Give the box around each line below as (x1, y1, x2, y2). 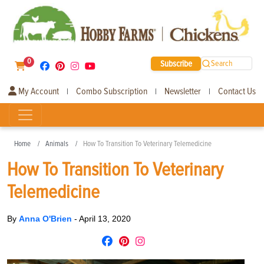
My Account (16, 85, 59, 97)
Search (211, 58, 233, 69)
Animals (45, 138, 68, 148)
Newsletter (164, 85, 201, 97)
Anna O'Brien (19, 213, 74, 223)
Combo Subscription (76, 85, 147, 97)
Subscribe (160, 58, 192, 69)
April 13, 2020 (79, 213, 131, 223)
